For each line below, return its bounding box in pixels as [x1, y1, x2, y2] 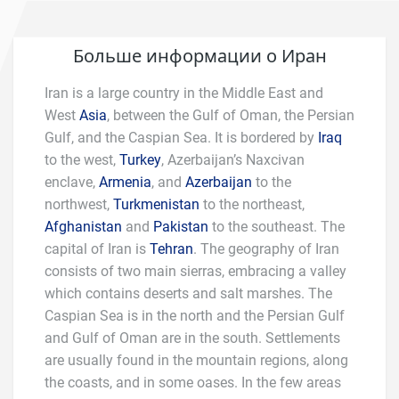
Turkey [119, 151, 161, 168]
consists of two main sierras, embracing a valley [45, 263, 346, 280]
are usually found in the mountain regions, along [45, 352, 348, 369]
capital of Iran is [45, 240, 150, 257]
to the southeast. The [208, 218, 345, 235]
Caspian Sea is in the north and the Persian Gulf [45, 307, 345, 324]
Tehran [150, 240, 193, 257]
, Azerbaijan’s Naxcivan [161, 151, 305, 168]
